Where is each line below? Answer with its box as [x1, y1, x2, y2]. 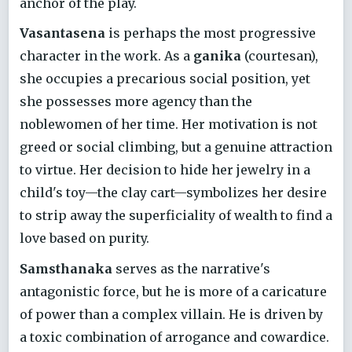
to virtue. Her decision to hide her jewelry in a [20, 162, 310, 178]
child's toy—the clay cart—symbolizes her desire [20, 185, 327, 201]
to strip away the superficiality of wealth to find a [20, 207, 332, 224]
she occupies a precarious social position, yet [20, 71, 310, 87]
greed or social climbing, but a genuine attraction [20, 139, 332, 156]
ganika [193, 48, 241, 64]
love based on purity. [20, 230, 149, 247]
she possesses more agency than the [20, 93, 252, 110]
